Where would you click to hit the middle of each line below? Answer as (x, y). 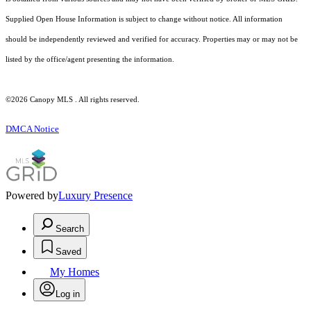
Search (70, 229)
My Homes (75, 272)
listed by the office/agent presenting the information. (90, 60)
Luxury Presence (95, 196)
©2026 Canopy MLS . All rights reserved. (73, 100)
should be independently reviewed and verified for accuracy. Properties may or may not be (152, 40)
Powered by (32, 196)
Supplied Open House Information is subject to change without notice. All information (144, 19)
